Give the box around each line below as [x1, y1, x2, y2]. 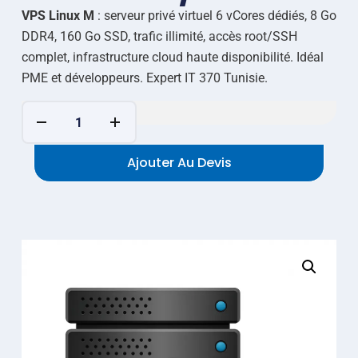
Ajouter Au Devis [126, 153, 232, 173]
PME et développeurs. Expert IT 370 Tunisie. [21, 70, 268, 86]
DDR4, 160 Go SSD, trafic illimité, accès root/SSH [21, 29, 297, 45]
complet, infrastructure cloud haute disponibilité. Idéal [21, 50, 324, 66]
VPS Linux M [21, 8, 94, 24]
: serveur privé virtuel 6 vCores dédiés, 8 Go [93, 8, 336, 24]
